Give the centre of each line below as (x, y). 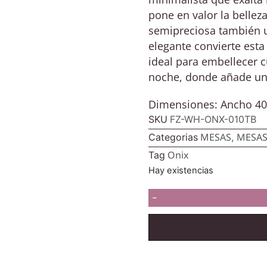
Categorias (173, 137)
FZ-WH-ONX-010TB (213, 119)
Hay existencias (181, 170)
